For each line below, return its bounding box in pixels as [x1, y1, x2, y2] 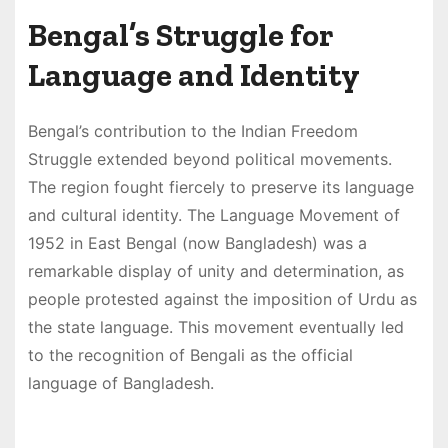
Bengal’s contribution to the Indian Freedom [27, 121, 358, 142]
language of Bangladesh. [27, 373, 214, 394]
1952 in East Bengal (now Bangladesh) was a [27, 233, 367, 254]
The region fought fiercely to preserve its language [27, 177, 414, 198]
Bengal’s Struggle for [27, 16, 333, 55]
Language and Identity [27, 56, 360, 95]
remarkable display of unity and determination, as [27, 261, 404, 282]
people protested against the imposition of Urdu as [27, 289, 417, 310]
